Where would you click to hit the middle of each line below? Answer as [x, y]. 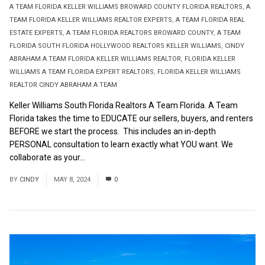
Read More [107, 157]
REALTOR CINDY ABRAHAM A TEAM [63, 85]
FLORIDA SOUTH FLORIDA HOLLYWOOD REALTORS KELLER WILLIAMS [115, 46]
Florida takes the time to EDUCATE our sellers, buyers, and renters [131, 118]
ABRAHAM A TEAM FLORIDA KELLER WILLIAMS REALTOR [95, 59]
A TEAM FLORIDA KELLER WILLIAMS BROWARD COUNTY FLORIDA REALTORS [126, 7]
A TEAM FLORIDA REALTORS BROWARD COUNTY [140, 33]
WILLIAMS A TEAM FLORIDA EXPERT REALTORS [82, 72]
